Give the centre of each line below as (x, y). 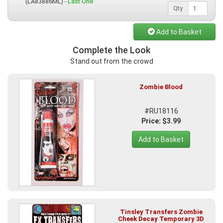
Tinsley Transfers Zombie (161, 212)
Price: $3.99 (161, 121)
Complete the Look (111, 50)
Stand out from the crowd (111, 61)
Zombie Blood (161, 87)
